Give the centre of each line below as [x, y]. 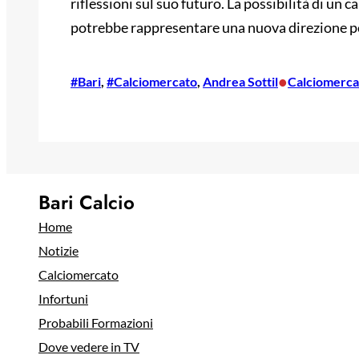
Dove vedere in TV [89, 347]
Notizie [58, 251]
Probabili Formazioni [96, 323]
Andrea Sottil [240, 82]
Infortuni [63, 299]
